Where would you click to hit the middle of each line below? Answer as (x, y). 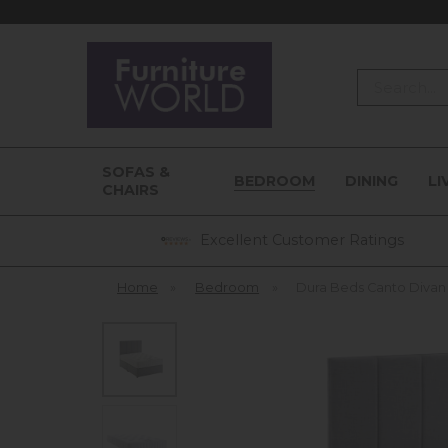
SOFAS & (136, 172)
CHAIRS (130, 190)
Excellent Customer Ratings (299, 239)
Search (381, 79)
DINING (371, 181)
